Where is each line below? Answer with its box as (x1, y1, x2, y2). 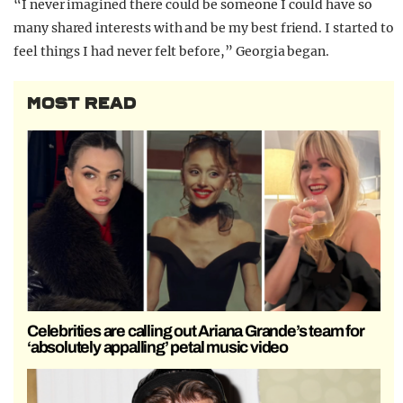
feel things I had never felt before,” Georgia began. (13, 43, 330, 60)
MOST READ (27, 94, 137, 114)
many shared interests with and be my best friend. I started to (13, 20, 394, 37)
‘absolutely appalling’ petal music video (27, 337, 289, 356)
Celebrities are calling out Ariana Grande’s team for (27, 321, 364, 340)
